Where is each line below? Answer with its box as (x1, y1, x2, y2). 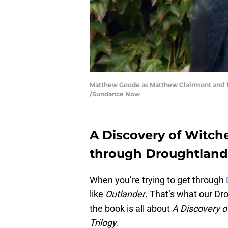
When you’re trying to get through (90, 175, 226, 186)
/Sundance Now (90, 90, 140, 98)
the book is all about (90, 203, 172, 214)
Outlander (105, 189, 145, 200)
